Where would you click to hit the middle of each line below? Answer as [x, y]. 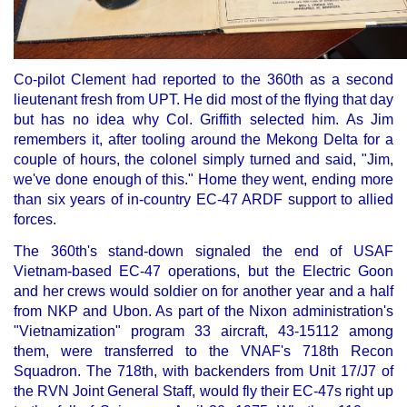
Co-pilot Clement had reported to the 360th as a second [203, 79]
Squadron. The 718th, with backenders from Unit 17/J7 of [203, 371]
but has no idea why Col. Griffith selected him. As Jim [203, 119]
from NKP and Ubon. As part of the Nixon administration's [203, 311]
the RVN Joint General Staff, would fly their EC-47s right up [203, 391]
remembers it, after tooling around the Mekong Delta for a [203, 139]
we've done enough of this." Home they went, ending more [203, 179]
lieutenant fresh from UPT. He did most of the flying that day [203, 99]
